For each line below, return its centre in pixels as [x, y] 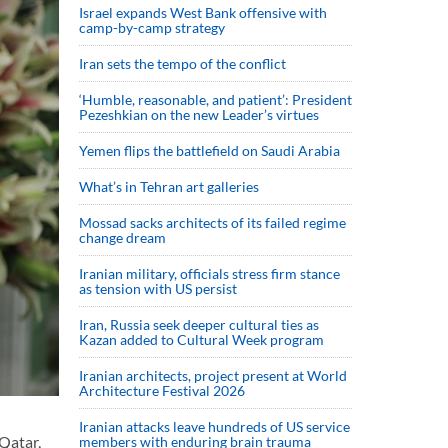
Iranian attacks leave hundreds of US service [214, 426]
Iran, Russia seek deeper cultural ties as [199, 324]
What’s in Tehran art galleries [169, 186]
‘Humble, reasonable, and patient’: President [215, 99]
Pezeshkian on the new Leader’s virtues [200, 114]
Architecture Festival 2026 [162, 390]
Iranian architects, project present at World [213, 375]
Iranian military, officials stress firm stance [209, 273]
